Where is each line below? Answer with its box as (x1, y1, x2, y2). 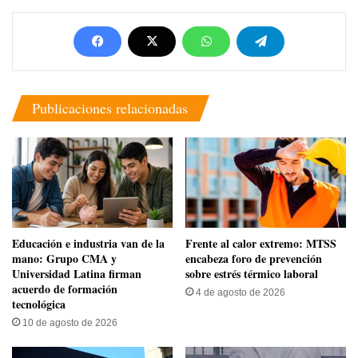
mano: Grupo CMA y (12, 250, 117, 268)
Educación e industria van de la (12, 235, 165, 253)
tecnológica (12, 296, 66, 313)
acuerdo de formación (12, 280, 117, 298)
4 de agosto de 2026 (196, 287, 285, 299)
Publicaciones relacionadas (32, 98, 188, 118)
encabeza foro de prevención (185, 250, 322, 268)
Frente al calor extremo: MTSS (185, 235, 336, 253)
